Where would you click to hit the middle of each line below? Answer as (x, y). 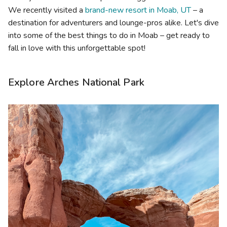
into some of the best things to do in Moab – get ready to (109, 35)
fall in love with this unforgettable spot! (77, 48)
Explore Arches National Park (76, 82)
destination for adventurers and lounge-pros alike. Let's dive (113, 23)
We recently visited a (47, 10)
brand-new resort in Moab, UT (138, 10)
